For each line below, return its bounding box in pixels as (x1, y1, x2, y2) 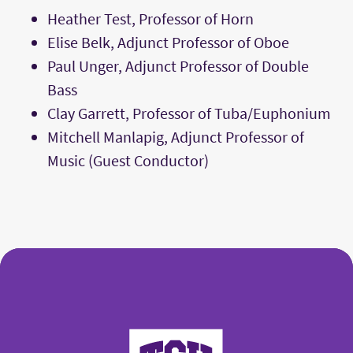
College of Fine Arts (176, 319, 278, 336)
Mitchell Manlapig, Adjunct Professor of (47, 127, 304, 147)
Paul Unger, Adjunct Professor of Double (47, 56, 309, 76)
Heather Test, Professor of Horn (47, 9, 254, 29)
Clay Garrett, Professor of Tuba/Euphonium (47, 103, 331, 124)
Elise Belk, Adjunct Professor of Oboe (47, 32, 289, 53)
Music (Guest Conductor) (47, 150, 209, 171)
